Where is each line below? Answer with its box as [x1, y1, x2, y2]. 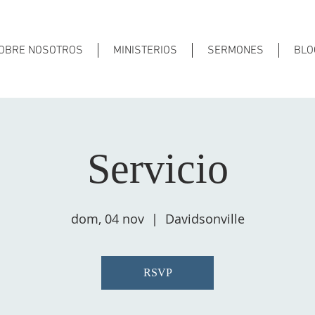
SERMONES [207, 44, 264, 58]
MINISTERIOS [113, 44, 177, 58]
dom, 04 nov [70, 210, 144, 227]
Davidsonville [165, 210, 245, 227]
